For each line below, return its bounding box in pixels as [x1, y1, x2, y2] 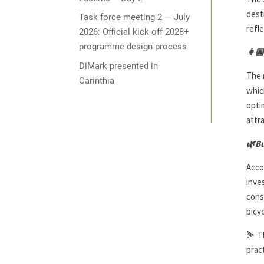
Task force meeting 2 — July [79, 12, 190, 23]
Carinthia [79, 75, 115, 86]
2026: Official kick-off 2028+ [79, 27, 190, 38]
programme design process [79, 41, 187, 52]
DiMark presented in [79, 60, 159, 71]
